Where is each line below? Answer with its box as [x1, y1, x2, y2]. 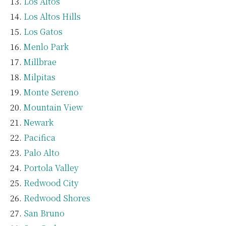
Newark [24, 116, 53, 128]
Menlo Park [24, 40, 69, 52]
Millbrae [24, 55, 56, 68]
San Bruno [24, 207, 65, 219]
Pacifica [24, 131, 55, 143]
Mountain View [24, 101, 83, 113]
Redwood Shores [24, 192, 90, 204]
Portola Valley [24, 161, 79, 174]
